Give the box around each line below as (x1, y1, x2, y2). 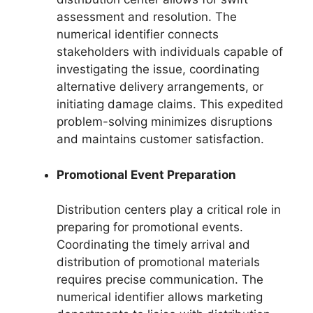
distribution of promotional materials (57, 255, 260, 270)
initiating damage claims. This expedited (57, 97, 284, 112)
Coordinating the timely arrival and (57, 238, 250, 252)
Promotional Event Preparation (57, 167, 236, 182)
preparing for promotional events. (57, 220, 243, 235)
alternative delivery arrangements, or (57, 80, 263, 94)
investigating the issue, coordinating (57, 62, 259, 77)
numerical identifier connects (57, 27, 219, 42)
